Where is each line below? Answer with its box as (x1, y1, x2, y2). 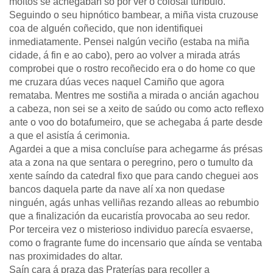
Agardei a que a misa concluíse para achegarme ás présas (9, 144, 263, 154)
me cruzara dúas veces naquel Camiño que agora (9, 77, 224, 87)
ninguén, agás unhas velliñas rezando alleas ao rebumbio (9, 197, 259, 208)
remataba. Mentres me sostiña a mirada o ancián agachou (9, 90, 259, 101)
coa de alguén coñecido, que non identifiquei (9, 23, 203, 34)
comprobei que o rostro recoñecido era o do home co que (9, 63, 255, 74)
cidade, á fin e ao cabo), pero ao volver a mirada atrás (9, 50, 240, 60)
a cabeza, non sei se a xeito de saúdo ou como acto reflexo (9, 104, 264, 114)
